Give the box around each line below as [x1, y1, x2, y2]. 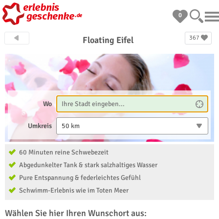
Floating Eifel [82, 35, 133, 45]
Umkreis [28, 122, 52, 130]
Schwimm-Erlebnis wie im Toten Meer [19, 186, 129, 195]
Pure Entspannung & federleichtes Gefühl [19, 174, 141, 182]
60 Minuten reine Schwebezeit [19, 148, 109, 156]
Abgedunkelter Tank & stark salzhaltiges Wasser [19, 161, 157, 169]
